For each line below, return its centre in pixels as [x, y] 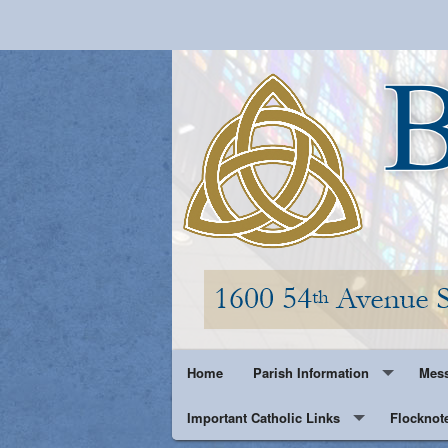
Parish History [297, 417]
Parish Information [311, 372]
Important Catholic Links [263, 417]
